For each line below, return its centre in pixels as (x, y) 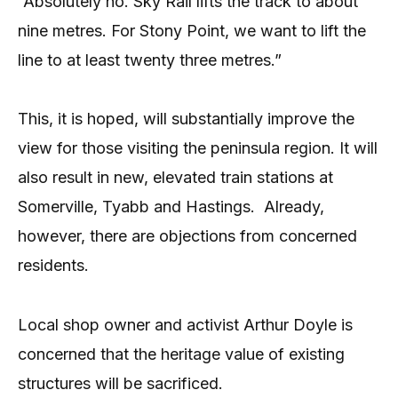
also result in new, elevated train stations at (175, 178)
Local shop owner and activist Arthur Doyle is (185, 324)
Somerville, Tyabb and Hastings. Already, (171, 207)
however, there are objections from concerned (187, 236)
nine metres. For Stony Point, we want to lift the (192, 30)
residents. (53, 266)
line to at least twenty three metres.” (150, 60)
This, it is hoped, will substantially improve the (186, 119)
